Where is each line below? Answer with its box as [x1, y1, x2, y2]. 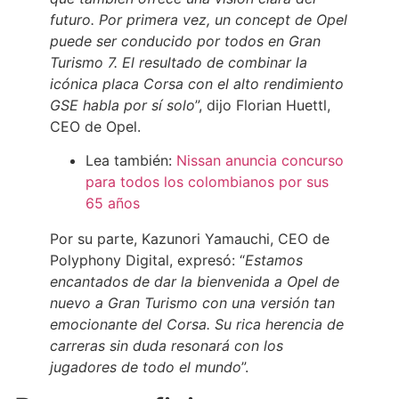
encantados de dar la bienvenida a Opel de [50, 273, 339, 291]
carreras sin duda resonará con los [50, 337, 283, 355]
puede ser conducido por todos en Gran [50, 31, 321, 50]
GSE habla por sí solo [50, 95, 195, 114]
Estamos [245, 251, 303, 270]
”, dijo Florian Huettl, [195, 95, 330, 114]
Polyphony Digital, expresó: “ [50, 251, 245, 270]
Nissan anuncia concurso [176, 151, 344, 170]
